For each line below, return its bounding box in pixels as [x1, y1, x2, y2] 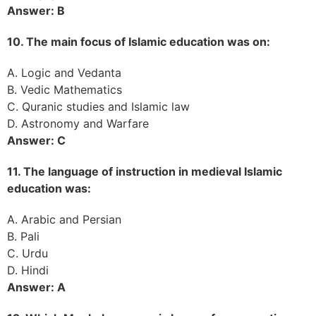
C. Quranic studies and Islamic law [7, 99, 190, 114]
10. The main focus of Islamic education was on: [7, 34, 270, 49]
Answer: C [7, 133, 66, 147]
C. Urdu [7, 245, 48, 260]
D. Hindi [7, 262, 49, 277]
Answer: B [7, 3, 65, 18]
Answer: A [7, 279, 66, 294]
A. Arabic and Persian [7, 212, 121, 226]
